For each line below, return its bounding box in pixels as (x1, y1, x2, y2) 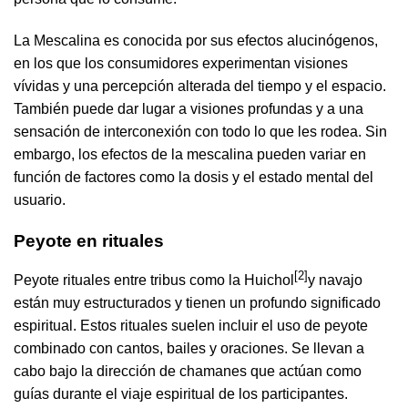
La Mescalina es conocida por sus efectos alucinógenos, (14, 33, 378, 49)
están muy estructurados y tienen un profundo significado (14, 295, 381, 311)
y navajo (308, 272, 362, 289)
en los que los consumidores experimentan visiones (14, 56, 348, 72)
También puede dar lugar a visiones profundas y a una (14, 101, 363, 117)
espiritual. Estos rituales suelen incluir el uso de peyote (14, 318, 368, 334)
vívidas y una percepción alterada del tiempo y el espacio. (14, 78, 386, 95)
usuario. (14, 192, 66, 209)
